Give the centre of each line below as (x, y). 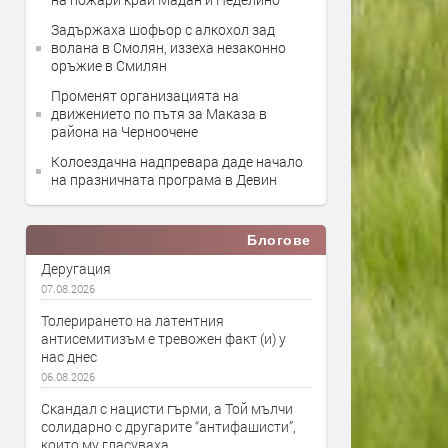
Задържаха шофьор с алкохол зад (163, 29)
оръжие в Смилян (109, 65)
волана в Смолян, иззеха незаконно (168, 47)
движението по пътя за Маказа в (159, 113)
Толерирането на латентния (132, 320)
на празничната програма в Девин (164, 179)
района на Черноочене (124, 131)
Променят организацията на (145, 95)
